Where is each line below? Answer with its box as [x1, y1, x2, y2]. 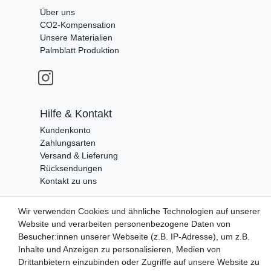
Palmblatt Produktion [40, 45, 119, 56]
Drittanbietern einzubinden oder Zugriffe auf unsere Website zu [18, 257, 260, 267]
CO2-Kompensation [40, 20, 116, 30]
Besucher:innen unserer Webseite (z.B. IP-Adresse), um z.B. [18, 232, 250, 241]
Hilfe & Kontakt [40, 108, 112, 120]
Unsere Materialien [40, 33, 113, 43]
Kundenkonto [40, 125, 91, 135]
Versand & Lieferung [40, 151, 118, 161]
